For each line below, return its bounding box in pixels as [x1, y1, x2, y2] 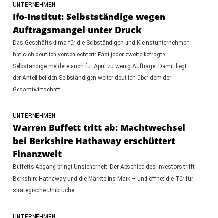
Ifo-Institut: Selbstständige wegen [12, 10, 165, 22]
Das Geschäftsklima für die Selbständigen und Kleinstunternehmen [12, 39, 190, 46]
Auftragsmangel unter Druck [12, 23, 142, 36]
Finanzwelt [12, 147, 62, 160]
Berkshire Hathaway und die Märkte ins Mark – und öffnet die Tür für [12, 175, 193, 182]
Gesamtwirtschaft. [12, 86, 62, 93]
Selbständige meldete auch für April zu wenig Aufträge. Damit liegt [12, 62, 187, 70]
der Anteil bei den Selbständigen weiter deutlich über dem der [12, 74, 171, 81]
